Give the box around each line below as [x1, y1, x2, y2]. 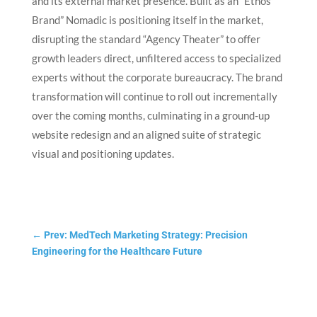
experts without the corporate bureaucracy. [31, 71, 236, 84]
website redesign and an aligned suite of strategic [31, 128, 261, 142]
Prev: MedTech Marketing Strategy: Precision [43, 229, 248, 241]
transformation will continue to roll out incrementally [31, 90, 277, 103]
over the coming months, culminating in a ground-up [31, 109, 270, 122]
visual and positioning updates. [31, 147, 174, 161]
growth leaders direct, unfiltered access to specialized [31, 52, 281, 65]
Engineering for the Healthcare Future [31, 246, 202, 258]
